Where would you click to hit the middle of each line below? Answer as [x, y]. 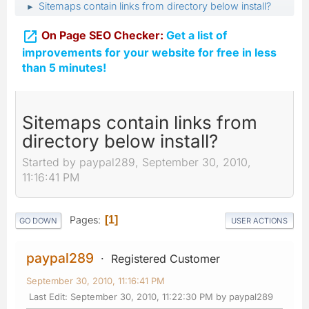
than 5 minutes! [64, 67]
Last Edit [47, 296]
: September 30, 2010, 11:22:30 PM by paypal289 [169, 296]
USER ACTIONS [259, 220]
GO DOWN [38, 220]
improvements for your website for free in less [149, 52]
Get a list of [195, 35]
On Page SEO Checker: [102, 35]
